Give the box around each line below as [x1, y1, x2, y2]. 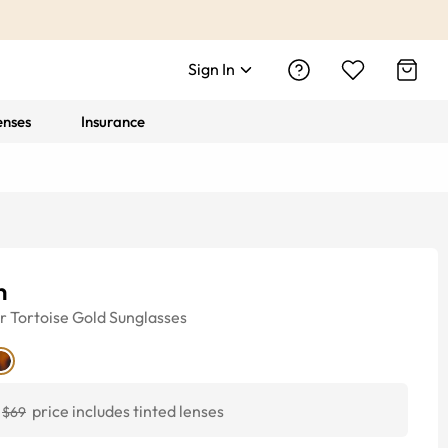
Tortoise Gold [10, 307, 106, 327]
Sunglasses [109, 307, 187, 327]
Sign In [188, 59, 235, 79]
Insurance [81, 112, 146, 131]
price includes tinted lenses [32, 401, 224, 421]
